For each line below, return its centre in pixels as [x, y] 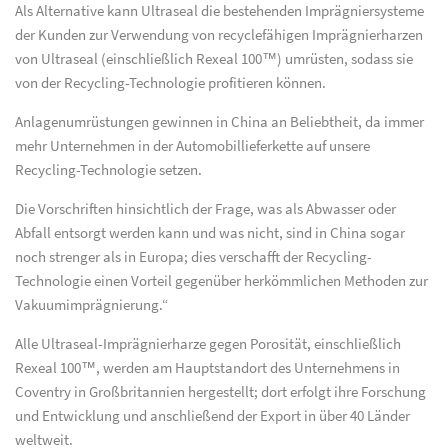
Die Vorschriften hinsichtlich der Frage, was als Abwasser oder [205, 209]
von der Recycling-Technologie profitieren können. [170, 83]
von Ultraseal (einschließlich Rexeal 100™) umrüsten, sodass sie [214, 59]
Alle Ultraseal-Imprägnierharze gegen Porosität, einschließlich [208, 344]
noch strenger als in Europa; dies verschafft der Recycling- [193, 257]
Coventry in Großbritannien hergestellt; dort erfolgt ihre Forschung [220, 392]
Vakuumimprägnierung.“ [91, 305]
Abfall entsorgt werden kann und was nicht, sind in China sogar [210, 233]
